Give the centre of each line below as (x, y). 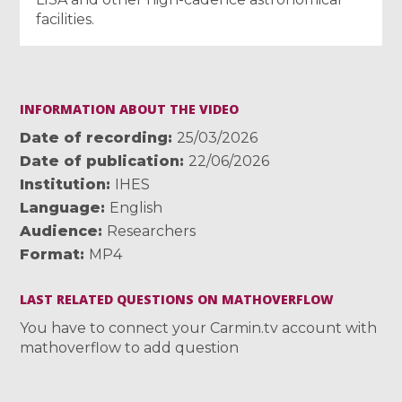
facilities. (66, 19)
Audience (59, 231)
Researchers (152, 231)
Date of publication (100, 161)
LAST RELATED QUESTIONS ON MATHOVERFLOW (177, 299)
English (136, 207)
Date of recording (94, 137)
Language (61, 207)
